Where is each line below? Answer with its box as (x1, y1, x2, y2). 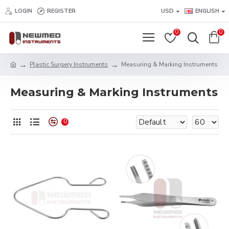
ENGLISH (195, 7, 219, 15)
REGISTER (47, 7, 76, 15)
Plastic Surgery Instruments (30, 60, 108, 68)
